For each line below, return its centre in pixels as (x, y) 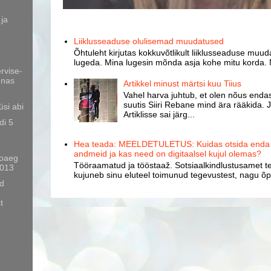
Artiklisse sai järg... (159, 115)
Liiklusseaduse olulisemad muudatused (149, 41)
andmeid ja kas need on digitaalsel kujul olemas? (167, 154)
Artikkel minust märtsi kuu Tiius (183, 84)
